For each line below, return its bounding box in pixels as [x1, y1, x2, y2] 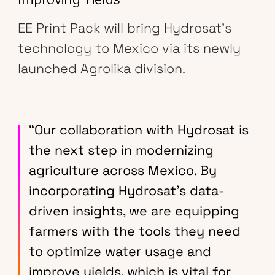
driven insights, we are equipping [28, 203, 239, 220]
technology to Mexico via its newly [17, 40, 241, 57]
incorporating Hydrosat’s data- [28, 182, 225, 199]
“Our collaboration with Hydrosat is [28, 122, 249, 139]
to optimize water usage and [28, 243, 211, 260]
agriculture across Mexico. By [28, 162, 217, 179]
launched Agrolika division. [17, 60, 185, 77]
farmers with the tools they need [28, 223, 241, 240]
